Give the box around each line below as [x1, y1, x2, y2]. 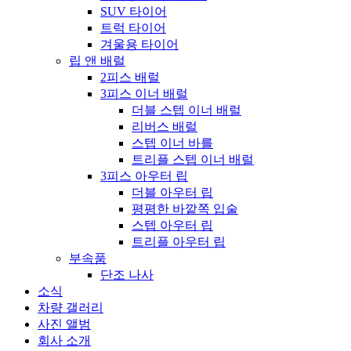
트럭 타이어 [100, 21, 166, 34]
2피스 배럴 [100, 71, 160, 84]
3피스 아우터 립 [100, 169, 188, 183]
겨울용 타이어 [100, 38, 179, 51]
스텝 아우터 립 [132, 219, 213, 232]
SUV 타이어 [100, 5, 167, 18]
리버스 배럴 [132, 120, 197, 133]
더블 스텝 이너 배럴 [132, 103, 241, 117]
